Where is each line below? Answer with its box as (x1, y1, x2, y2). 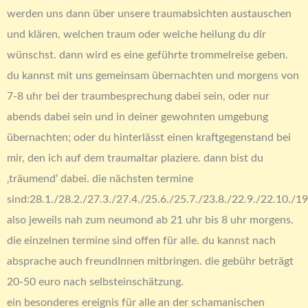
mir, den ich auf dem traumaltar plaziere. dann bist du (7, 153, 263, 164)
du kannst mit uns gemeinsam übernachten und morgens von (7, 70, 299, 82)
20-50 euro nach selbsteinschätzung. (7, 276, 184, 288)
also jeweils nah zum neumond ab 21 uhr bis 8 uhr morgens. (7, 214, 294, 226)
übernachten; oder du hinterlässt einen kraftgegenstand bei (7, 132, 291, 144)
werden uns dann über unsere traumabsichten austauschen (7, 8, 291, 20)
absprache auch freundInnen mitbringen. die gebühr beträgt (7, 256, 294, 267)
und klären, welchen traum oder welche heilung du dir (7, 29, 266, 41)
